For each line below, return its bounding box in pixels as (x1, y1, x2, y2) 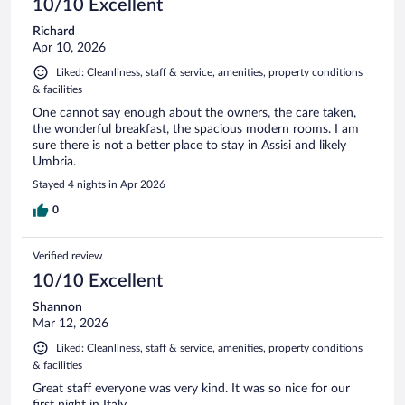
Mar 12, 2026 (33, 316, 108, 330)
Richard (33, 24, 75, 38)
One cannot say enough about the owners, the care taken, (33, 106, 356, 119)
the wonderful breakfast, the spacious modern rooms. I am (33, 122, 359, 136)
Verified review (33, 250, 102, 261)
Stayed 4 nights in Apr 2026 (33, 178, 165, 190)
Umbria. (33, 155, 76, 168)
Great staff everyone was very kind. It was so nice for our (33, 381, 350, 395)
